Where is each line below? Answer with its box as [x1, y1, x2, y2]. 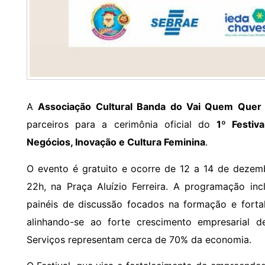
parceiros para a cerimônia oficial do [27, 118, 217, 131]
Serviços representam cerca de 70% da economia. [27, 233, 251, 245]
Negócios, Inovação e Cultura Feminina [27, 136, 205, 148]
